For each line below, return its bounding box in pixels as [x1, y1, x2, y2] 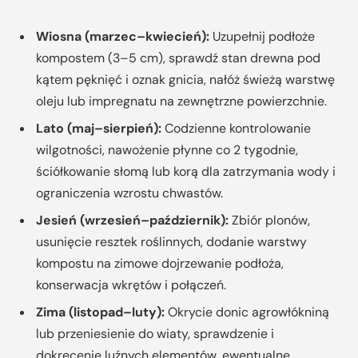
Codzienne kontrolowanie [161, 120, 311, 137]
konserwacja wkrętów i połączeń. [36, 276, 226, 294]
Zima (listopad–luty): [36, 304, 165, 321]
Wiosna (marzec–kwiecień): [36, 28, 209, 46]
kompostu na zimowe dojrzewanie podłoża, [36, 255, 284, 272]
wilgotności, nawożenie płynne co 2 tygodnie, [36, 141, 298, 159]
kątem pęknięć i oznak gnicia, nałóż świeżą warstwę [36, 71, 335, 89]
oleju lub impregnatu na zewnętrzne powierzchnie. [36, 93, 327, 110]
